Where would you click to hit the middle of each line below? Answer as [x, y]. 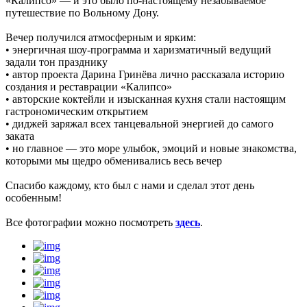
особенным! [34, 198]
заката [20, 136]
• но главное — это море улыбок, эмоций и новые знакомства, [151, 148]
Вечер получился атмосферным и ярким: [101, 37]
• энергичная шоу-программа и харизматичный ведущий [138, 50]
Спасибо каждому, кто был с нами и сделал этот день [130, 185]
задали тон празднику [57, 62]
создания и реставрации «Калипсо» [89, 87]
